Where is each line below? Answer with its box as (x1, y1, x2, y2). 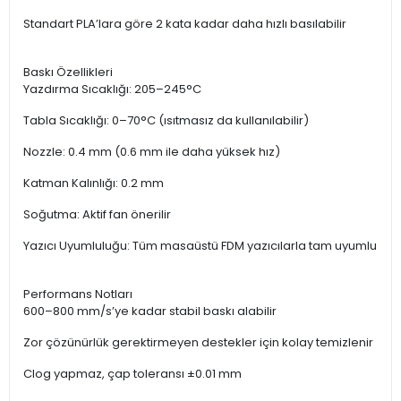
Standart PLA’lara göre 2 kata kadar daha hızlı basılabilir (23, 15, 346, 33)
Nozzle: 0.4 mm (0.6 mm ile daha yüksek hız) (23, 143, 280, 161)
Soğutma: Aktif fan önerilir (23, 206, 171, 224)
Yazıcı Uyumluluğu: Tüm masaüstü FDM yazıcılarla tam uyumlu (23, 237, 377, 255)
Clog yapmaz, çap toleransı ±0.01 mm (23, 365, 242, 383)
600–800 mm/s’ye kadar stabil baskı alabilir (23, 303, 277, 320)
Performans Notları (23, 286, 132, 303)
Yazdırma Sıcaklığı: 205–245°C (23, 81, 201, 98)
